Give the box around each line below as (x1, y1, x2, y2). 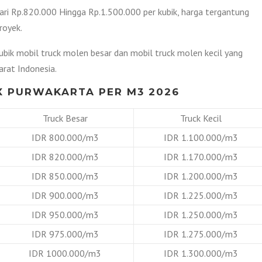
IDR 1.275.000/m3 (164, 227, 238, 240)
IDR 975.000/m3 (31, 227, 99, 240)
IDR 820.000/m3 (31, 150, 99, 163)
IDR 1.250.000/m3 (164, 208, 238, 220)
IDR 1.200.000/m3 (164, 170, 238, 182)
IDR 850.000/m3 (31, 170, 99, 182)
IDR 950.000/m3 (31, 208, 99, 220)
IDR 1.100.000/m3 (164, 131, 238, 143)
